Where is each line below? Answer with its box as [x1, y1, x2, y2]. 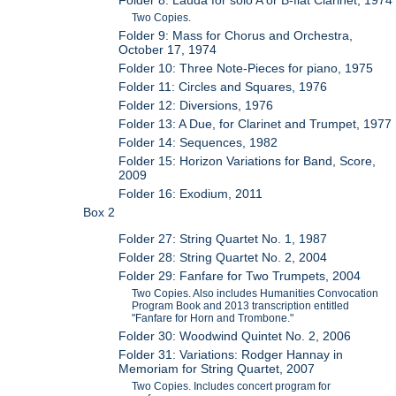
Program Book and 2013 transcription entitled [132, 300, 350, 313]
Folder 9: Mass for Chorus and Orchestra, [118, 27, 354, 42]
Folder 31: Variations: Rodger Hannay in [118, 347, 344, 362]
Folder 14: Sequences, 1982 [118, 134, 278, 149]
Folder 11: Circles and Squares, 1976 [118, 79, 328, 94]
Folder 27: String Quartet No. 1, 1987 [118, 232, 328, 247]
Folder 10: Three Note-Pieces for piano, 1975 [118, 60, 374, 75]
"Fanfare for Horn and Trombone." [132, 312, 294, 325]
